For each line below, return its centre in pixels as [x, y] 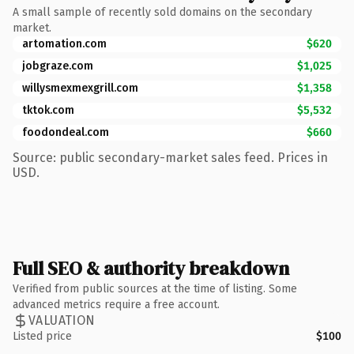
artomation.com [64, 43]
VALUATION [62, 320]
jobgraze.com [58, 66]
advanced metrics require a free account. [116, 304]
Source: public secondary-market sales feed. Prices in [170, 157]
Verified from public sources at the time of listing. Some [155, 288]
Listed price [42, 336]
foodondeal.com [66, 132]
